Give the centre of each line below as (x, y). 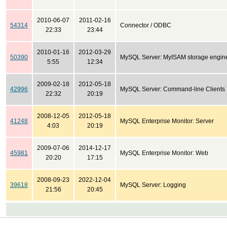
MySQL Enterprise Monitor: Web (164, 153)
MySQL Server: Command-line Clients (173, 89)
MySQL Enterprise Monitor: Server (167, 121)
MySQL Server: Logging (153, 185)
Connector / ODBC (146, 25)
